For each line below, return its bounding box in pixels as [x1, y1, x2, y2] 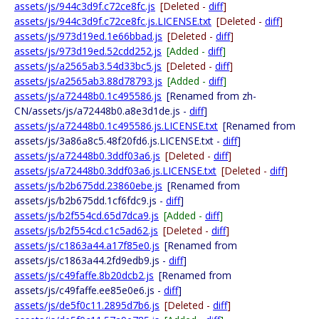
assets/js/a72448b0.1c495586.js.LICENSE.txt [14, 119, 218, 132]
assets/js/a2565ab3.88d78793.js [14, 74, 162, 88]
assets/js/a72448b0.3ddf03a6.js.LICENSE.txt [14, 164, 216, 177]
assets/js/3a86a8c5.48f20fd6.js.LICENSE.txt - [14, 134, 223, 147]
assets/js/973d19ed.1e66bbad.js [14, 29, 162, 43]
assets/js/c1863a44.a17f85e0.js [14, 239, 159, 252]
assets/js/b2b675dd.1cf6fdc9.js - [14, 194, 166, 207]
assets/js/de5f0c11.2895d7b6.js [14, 298, 159, 312]
